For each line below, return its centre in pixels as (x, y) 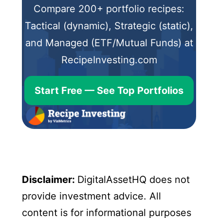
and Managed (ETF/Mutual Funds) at (109, 43)
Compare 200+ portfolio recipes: (109, 9)
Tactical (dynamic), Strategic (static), (109, 26)
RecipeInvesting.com (109, 60)
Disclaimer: (49, 179)
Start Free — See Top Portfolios (109, 90)
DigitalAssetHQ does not (133, 179)
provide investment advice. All (91, 196)
